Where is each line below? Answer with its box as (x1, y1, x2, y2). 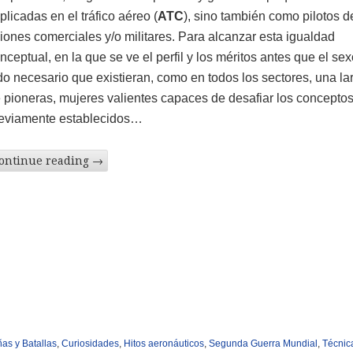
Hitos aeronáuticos (123, 337, 204, 349)
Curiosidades (61, 337, 119, 349)
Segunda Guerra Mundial (208, 337, 318, 349)
